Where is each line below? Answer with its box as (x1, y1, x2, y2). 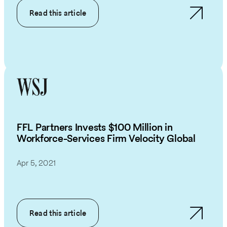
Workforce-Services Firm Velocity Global (17, 131, 196, 146)
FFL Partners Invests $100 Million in (17, 120, 173, 135)
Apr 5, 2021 (17, 157, 56, 168)
